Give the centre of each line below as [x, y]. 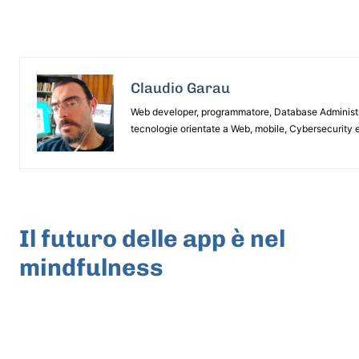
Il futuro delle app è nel [152, 238]
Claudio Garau [180, 88]
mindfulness [91, 267]
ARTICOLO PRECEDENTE [89, 212]
